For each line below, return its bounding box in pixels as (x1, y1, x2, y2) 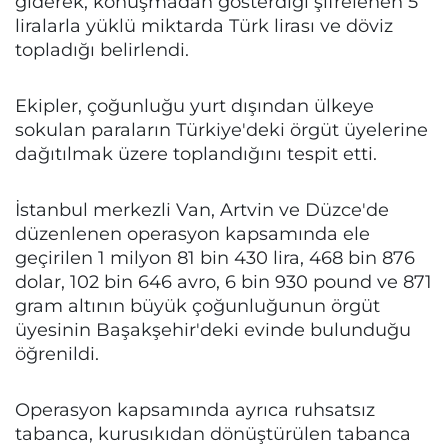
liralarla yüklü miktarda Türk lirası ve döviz (15, 15, 393, 37)
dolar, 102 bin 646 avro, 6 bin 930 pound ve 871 (15, 271, 432, 293)
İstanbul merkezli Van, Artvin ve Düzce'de (15, 199, 389, 221)
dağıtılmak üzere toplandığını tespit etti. (15, 143, 377, 165)
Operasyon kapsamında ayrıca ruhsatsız (15, 399, 375, 421)
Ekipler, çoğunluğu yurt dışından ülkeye (15, 95, 374, 117)
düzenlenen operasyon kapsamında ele (15, 223, 370, 245)
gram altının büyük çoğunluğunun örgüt (15, 295, 380, 317)
